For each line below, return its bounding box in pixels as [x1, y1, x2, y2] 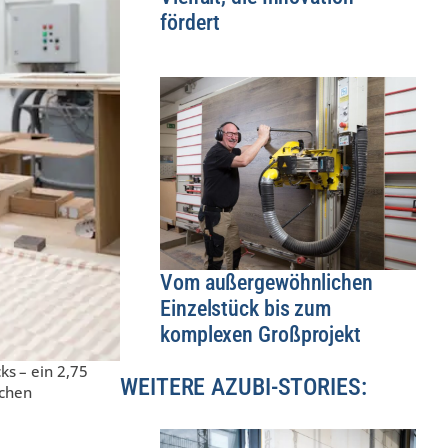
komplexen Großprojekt [160, 321, 361, 347]
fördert [160, 10, 221, 36]
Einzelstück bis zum [160, 295, 332, 321]
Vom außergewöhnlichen [160, 269, 373, 295]
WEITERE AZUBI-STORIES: [120, 373, 367, 402]
